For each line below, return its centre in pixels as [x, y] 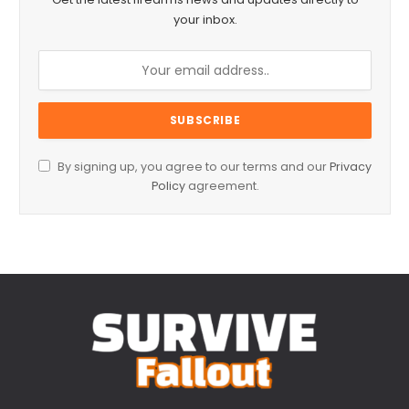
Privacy [351, 167]
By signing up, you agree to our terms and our [192, 167]
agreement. [222, 186]
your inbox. [205, 20]
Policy [168, 186]
